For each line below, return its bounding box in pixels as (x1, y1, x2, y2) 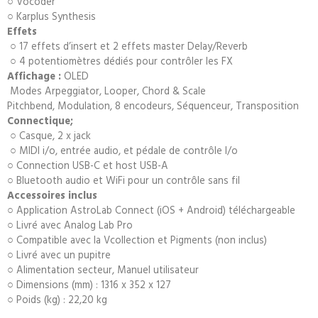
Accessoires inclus (7, 187, 97, 202)
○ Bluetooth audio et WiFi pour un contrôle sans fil (7, 172, 240, 187)
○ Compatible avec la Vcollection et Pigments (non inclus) (7, 231, 267, 247)
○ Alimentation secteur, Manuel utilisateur (7, 261, 199, 277)
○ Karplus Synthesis (7, 8, 96, 23)
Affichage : (7, 67, 61, 83)
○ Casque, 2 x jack (7, 127, 91, 143)
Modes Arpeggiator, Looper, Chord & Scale (7, 82, 206, 98)
